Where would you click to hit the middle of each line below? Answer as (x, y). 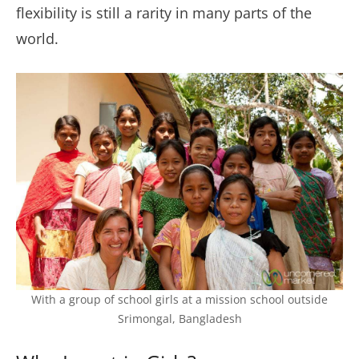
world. (37, 39)
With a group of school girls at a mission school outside (179, 300)
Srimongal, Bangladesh (179, 319)
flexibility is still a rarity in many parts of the (164, 13)
